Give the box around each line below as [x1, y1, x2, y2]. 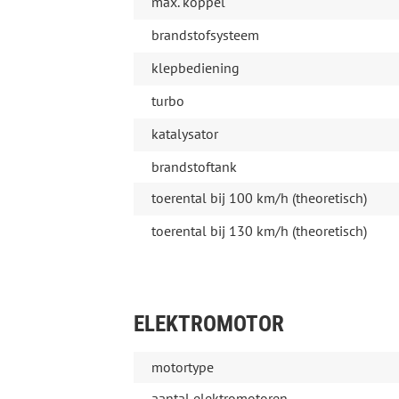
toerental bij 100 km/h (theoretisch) [151, 189, 367, 208]
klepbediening [151, 59, 240, 77]
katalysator [151, 125, 218, 143]
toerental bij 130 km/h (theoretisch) [151, 222, 367, 240]
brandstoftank [151, 158, 237, 176]
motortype [151, 358, 214, 377]
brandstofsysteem [151, 26, 259, 45]
